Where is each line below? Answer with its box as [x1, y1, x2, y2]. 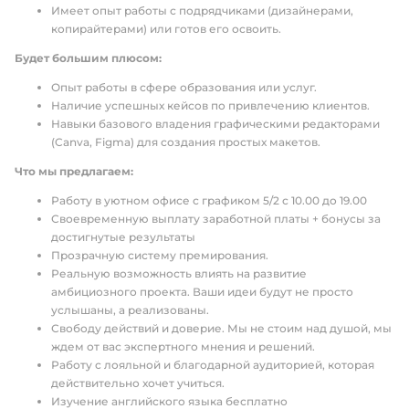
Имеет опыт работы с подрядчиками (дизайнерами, [51, 4, 353, 17]
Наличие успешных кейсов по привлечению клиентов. [51, 99, 370, 112]
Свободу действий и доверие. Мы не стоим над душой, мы [51, 321, 392, 335]
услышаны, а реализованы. [51, 303, 209, 317]
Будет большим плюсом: [15, 51, 162, 65]
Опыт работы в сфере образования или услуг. [51, 80, 317, 94]
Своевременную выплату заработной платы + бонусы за [51, 212, 381, 225]
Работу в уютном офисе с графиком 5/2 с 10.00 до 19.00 [51, 194, 367, 207]
